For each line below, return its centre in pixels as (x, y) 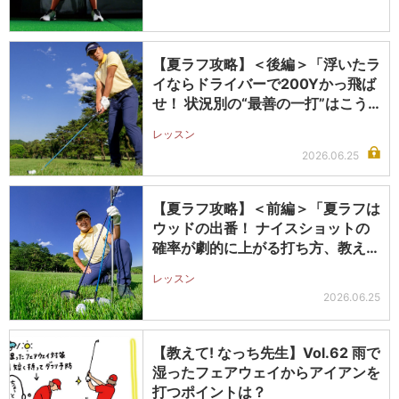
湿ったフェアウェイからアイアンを (266, 373)
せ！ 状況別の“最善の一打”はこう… (266, 104)
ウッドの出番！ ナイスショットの (261, 228)
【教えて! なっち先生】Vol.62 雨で (266, 353)
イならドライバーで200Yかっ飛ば (264, 84)
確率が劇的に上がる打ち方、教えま (266, 248)
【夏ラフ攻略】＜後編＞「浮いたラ (266, 65)
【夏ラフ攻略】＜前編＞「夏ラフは (266, 209)
